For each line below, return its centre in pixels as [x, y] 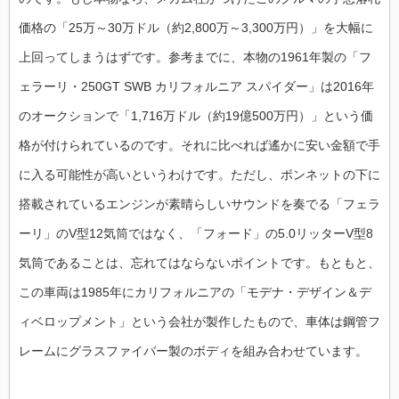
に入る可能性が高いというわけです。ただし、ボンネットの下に [199, 174]
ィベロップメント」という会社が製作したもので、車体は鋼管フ [199, 321]
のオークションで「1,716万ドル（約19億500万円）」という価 [196, 115]
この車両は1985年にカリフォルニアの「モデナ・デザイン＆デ [195, 292]
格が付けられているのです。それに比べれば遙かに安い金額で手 [199, 145]
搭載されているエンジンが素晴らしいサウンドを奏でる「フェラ [199, 204]
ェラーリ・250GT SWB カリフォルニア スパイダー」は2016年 [196, 86]
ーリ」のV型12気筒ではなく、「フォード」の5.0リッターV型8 [196, 233]
